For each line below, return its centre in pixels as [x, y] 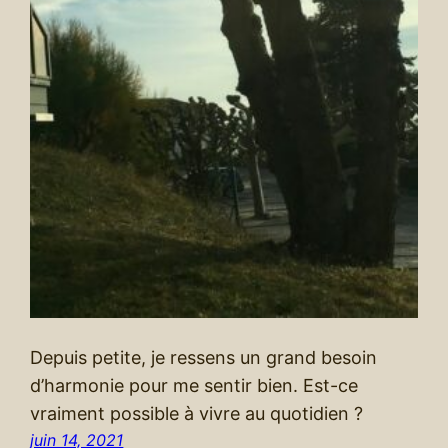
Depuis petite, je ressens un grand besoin [204, 358]
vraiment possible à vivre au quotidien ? [197, 414]
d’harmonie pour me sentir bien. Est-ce [194, 386]
